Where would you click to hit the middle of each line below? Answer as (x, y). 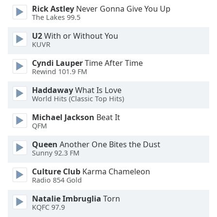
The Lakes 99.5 (56, 17)
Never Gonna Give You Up (122, 9)
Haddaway (53, 90)
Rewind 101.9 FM (60, 72)
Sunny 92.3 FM (56, 153)
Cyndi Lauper (57, 63)
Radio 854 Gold (57, 180)
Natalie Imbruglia (67, 199)
